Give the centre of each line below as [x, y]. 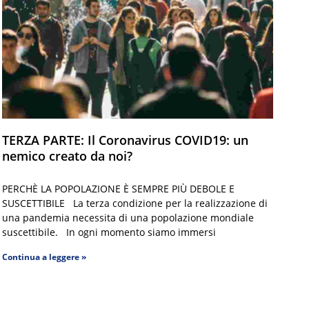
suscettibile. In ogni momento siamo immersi [109, 232]
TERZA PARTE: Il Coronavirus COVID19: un [125, 140]
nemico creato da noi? [67, 156]
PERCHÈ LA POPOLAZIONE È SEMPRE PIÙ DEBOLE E [118, 188]
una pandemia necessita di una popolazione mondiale [128, 217]
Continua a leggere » [44, 257]
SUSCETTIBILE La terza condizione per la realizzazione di [134, 203]
